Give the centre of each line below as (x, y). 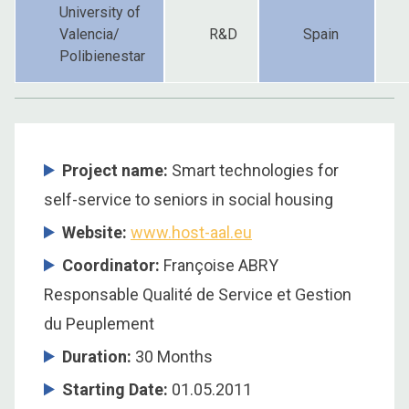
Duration (94, 356)
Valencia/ (89, 34)
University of (100, 12)
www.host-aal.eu (191, 232)
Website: (96, 232)
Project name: (115, 170)
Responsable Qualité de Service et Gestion (198, 294)
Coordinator (109, 265)
